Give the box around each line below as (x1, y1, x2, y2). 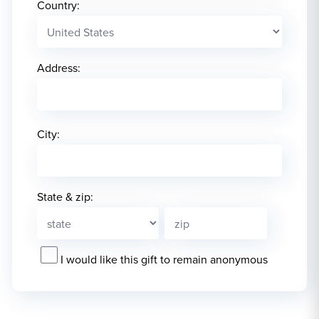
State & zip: (37, 189, 93, 204)
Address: (37, 60, 80, 75)
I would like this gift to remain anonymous (61, 251, 268, 267)
